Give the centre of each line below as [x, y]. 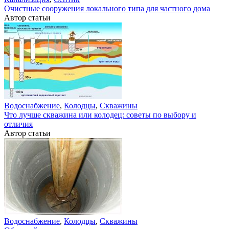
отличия [18, 124]
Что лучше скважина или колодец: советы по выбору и [100, 115]
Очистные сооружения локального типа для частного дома [107, 8]
